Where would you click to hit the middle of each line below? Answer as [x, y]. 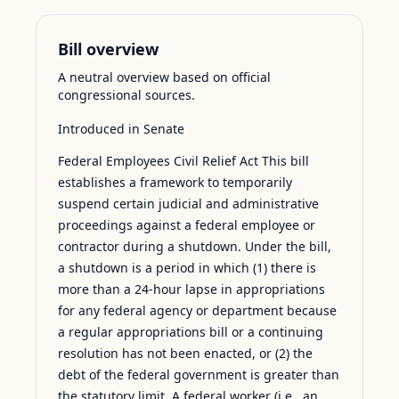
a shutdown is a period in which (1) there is [187, 268]
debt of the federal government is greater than [199, 375]
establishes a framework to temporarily [175, 182]
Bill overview [108, 49]
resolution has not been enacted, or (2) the [185, 353]
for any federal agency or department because [197, 310]
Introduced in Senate [121, 129]
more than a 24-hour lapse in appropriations [191, 289]
